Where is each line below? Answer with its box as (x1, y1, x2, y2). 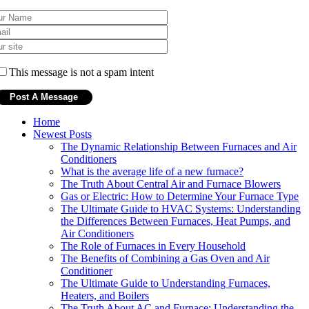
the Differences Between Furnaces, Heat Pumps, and (61, 215, 290, 227)
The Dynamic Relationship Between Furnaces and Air (61, 140, 297, 152)
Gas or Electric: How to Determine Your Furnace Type (61, 190, 299, 202)
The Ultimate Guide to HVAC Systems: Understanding (61, 202, 301, 215)
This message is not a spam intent (9, 66, 154, 78)
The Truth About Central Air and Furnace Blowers (61, 177, 281, 190)
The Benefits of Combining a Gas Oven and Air (61, 252, 270, 264)
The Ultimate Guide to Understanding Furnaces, (61, 277, 270, 289)
